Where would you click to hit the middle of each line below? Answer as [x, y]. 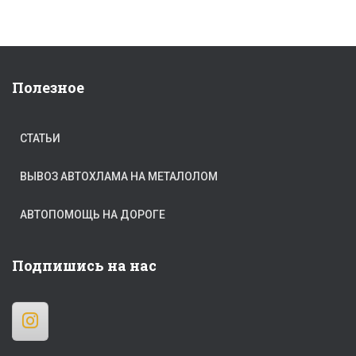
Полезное [48, 88]
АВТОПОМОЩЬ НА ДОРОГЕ [93, 215]
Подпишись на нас [84, 266]
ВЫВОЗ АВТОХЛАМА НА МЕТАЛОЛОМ [119, 177]
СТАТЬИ [40, 139]
